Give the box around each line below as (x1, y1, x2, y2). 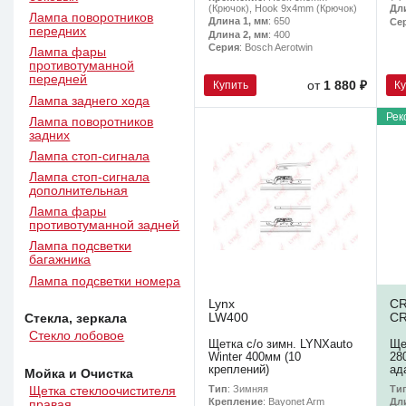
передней (29, 72, 88, 87)
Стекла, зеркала (24, 312, 128, 326)
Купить (212, 78, 248, 91)
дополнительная (29, 184, 129, 198)
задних (29, 128, 71, 142)
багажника (29, 253, 92, 267)
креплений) (208, 362, 269, 376)
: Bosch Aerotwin (238, 41, 313, 53)
